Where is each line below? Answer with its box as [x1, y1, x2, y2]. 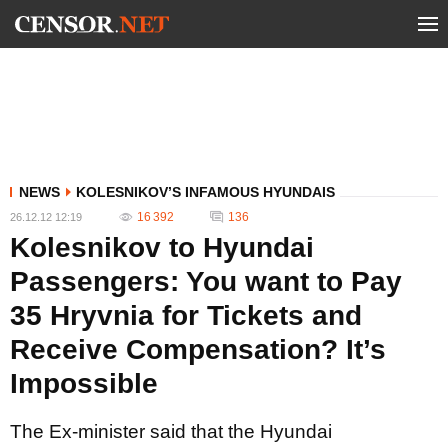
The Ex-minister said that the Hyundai [10, 421, 332, 442]
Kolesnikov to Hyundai [10, 232, 314, 263]
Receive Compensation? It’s [10, 334, 386, 365]
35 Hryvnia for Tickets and [10, 300, 362, 331]
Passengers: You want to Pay [10, 266, 402, 297]
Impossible [10, 368, 158, 399]
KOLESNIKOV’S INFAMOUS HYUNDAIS [76, 184, 335, 200]
